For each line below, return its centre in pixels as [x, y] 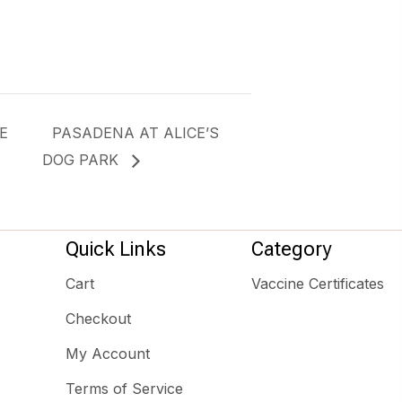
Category [291, 249]
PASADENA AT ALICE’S [136, 133]
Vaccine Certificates [318, 283]
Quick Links [116, 249]
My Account [108, 353]
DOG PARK [83, 159]
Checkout [98, 318]
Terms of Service [124, 388]
